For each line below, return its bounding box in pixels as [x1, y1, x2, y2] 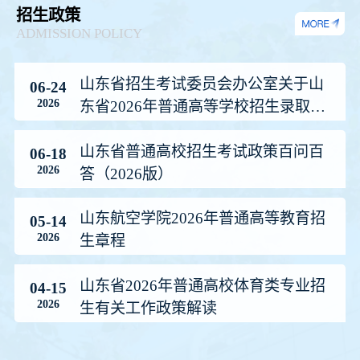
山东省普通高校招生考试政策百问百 [80, 142, 325, 160]
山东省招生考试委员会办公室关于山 [80, 76, 325, 93]
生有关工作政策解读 [80, 299, 218, 317]
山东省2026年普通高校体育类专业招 [80, 276, 326, 294]
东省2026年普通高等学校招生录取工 [80, 98, 326, 116]
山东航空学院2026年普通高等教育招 [80, 210, 326, 227]
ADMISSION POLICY [16, 26, 143, 42]
